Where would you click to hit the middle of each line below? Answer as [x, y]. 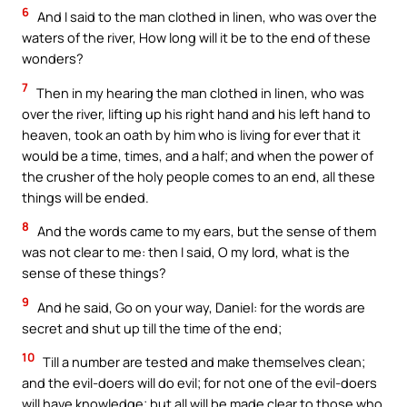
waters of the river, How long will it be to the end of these [196, 38]
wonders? [53, 59]
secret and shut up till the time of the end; [152, 328]
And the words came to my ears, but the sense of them [205, 231]
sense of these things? [94, 273]
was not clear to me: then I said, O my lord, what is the [186, 252]
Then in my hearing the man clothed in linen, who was [199, 92]
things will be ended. [85, 197]
